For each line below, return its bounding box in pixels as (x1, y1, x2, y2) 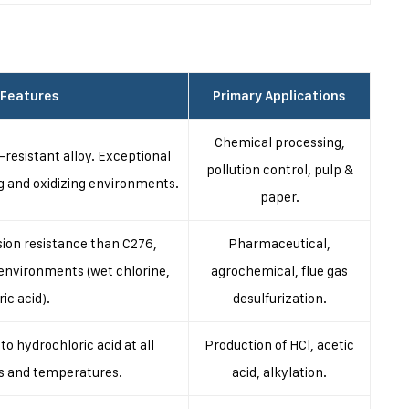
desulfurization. (232, 289, 327, 307)
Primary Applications (213, 88, 346, 104)
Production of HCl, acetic (204, 336, 354, 353)
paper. (259, 188, 299, 205)
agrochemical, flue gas (211, 262, 348, 279)
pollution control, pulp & (205, 161, 353, 178)
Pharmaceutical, (228, 235, 330, 252)
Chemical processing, (214, 133, 345, 151)
